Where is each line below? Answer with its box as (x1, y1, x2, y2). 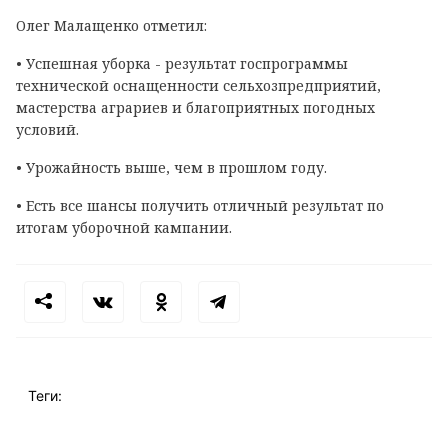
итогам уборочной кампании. (16, 217, 232, 237)
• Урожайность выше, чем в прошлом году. (16, 157, 327, 177)
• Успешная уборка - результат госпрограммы (16, 53, 348, 73)
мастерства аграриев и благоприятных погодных (16, 97, 375, 117)
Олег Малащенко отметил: (16, 15, 207, 35)
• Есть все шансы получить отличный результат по (16, 195, 384, 215)
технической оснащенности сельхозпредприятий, (16, 75, 381, 95)
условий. (16, 119, 79, 139)
